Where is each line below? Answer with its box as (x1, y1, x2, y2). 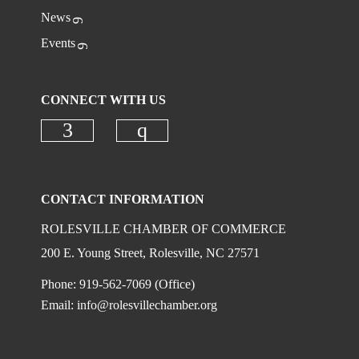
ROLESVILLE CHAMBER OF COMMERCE (41, 222, 287, 236)
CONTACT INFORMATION (41, 192, 205, 206)
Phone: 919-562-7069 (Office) (41, 277, 196, 291)
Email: (41, 298, 78, 312)
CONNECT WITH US (41, 93, 167, 107)
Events (41, 36, 76, 50)
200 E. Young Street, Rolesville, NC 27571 (41, 246, 260, 260)
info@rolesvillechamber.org (77, 298, 218, 312)
